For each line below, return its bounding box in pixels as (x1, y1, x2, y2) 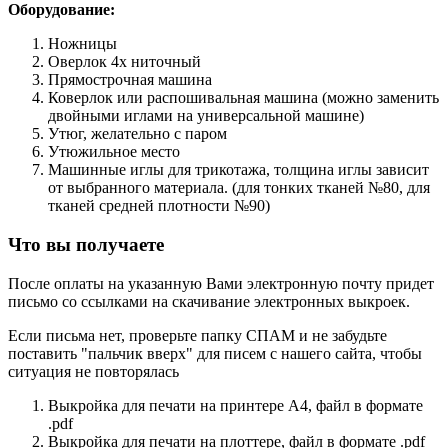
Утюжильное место (48, 143, 184, 161)
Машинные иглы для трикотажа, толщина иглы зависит (48, 161, 429, 179)
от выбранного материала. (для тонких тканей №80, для (48, 179, 430, 197)
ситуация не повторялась (8, 362, 183, 380)
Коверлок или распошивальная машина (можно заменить (48, 89, 439, 107)
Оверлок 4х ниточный (48, 53, 201, 71)
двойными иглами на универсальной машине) (48, 107, 364, 125)
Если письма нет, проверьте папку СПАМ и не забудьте (8, 326, 387, 344)
